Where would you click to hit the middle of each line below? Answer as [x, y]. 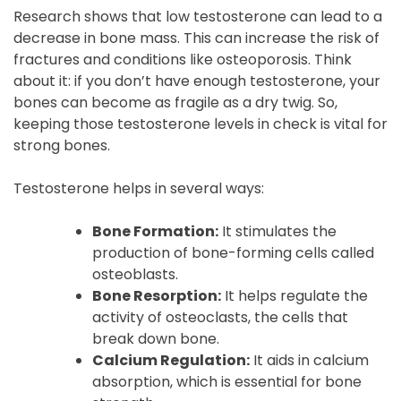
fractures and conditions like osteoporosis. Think [183, 60]
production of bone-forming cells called [233, 253]
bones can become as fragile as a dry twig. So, [175, 102]
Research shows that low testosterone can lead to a [198, 17]
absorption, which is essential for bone [227, 382]
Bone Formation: [155, 231]
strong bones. [62, 145]
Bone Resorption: [157, 296]
